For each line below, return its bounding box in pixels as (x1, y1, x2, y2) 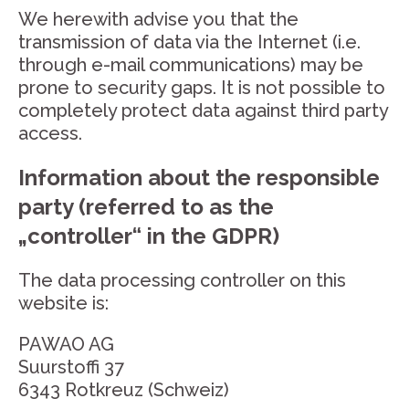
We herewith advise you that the (18, 8, 299, 30)
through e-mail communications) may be (18, 54, 363, 76)
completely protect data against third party (18, 100, 388, 121)
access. (18, 122, 82, 144)
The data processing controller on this (18, 269, 346, 291)
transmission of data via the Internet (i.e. (18, 31, 361, 53)
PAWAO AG (18, 333, 114, 355)
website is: (18, 292, 109, 314)
